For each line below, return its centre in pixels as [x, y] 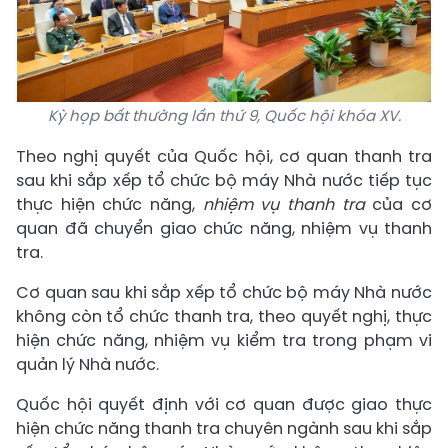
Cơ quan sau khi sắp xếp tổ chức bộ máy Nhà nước [224, 292]
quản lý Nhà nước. [87, 364]
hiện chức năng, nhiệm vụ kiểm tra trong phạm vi [224, 340]
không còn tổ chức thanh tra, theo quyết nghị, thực [224, 316]
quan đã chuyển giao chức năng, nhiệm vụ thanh [224, 228]
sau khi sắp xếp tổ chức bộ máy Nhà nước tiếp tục [224, 180]
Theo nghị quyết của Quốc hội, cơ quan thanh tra [224, 156]
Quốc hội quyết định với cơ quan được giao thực [224, 404]
